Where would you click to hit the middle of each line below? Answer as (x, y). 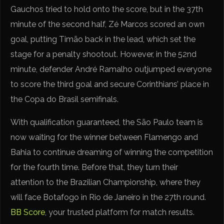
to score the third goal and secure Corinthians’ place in (110, 84)
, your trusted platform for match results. (120, 212)
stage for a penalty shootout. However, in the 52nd (104, 54)
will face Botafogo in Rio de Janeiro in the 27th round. (108, 197)
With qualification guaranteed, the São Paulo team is (107, 122)
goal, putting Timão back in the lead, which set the (103, 39)
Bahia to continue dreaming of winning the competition (112, 152)
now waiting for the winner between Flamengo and (104, 137)
